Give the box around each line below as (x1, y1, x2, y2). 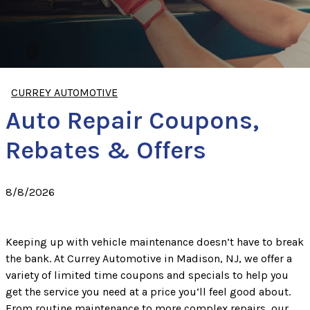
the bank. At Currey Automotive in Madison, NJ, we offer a (6, 251, 292, 265)
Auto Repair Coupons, (6, 105, 259, 135)
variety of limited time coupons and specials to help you (6, 268, 289, 282)
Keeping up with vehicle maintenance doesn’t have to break (6, 235, 304, 248)
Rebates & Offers (6, 135, 206, 165)
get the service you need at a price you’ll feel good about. (6, 284, 291, 298)
